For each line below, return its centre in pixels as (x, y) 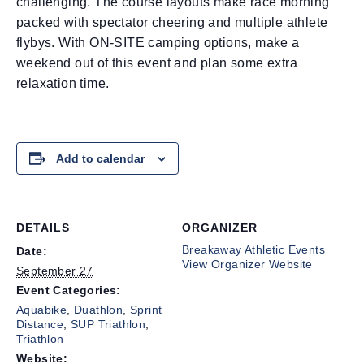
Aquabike (42, 309)
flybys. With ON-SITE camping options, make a (158, 42)
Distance (40, 324)
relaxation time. (63, 83)
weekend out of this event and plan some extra (157, 63)
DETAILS (43, 227)
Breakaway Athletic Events (253, 249)
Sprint (146, 309)
